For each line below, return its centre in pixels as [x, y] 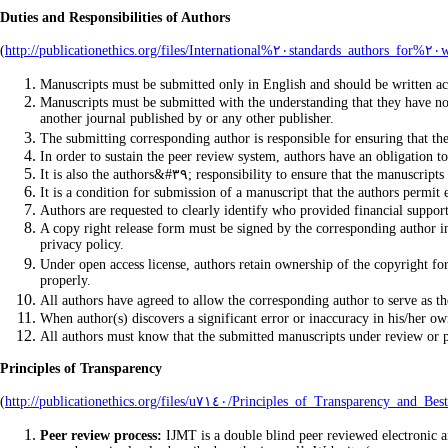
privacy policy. [82, 245]
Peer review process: [101, 435]
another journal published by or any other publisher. [187, 119]
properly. [65, 281]
